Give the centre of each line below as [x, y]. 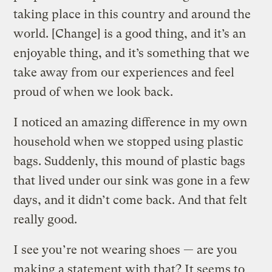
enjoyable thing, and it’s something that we [132, 53]
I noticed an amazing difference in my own [131, 122]
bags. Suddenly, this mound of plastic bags [130, 161]
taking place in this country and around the [132, 14]
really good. [46, 219]
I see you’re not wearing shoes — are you [126, 250]
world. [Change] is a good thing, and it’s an [130, 33]
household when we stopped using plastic [129, 141]
